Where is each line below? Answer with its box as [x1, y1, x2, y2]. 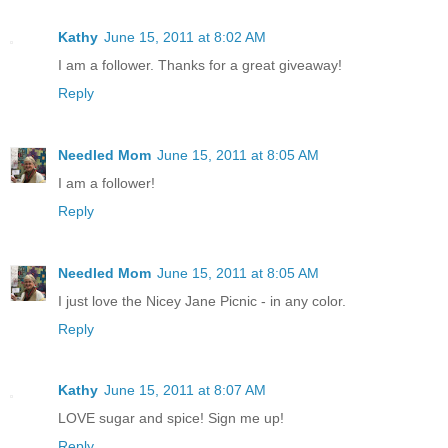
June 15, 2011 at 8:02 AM [104, 28, 266, 45]
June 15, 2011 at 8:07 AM [104, 382, 266, 399]
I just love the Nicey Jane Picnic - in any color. [58, 292, 346, 309]
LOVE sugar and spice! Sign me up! [58, 410, 284, 427]
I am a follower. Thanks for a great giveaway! [58, 56, 342, 73]
